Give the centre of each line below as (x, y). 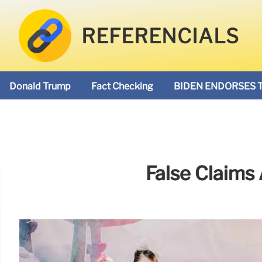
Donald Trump (40, 86)
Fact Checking (122, 86)
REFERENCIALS (161, 37)
